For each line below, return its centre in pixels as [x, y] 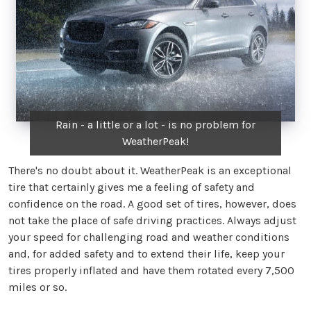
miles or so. [37, 287]
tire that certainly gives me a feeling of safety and [132, 187]
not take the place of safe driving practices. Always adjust [152, 221]
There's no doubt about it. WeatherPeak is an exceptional [150, 171]
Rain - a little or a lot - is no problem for [155, 125]
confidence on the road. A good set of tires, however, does [152, 204]
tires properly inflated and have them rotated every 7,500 [151, 271]
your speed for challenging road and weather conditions [149, 237]
